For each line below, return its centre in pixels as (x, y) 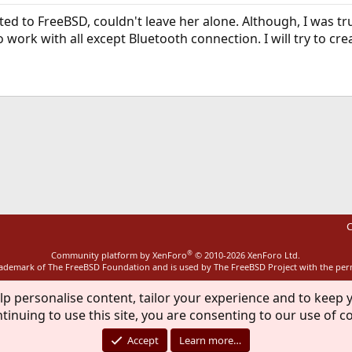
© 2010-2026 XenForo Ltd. (248, 255)
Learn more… (211, 340)
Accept (143, 340)
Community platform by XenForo (119, 255)
